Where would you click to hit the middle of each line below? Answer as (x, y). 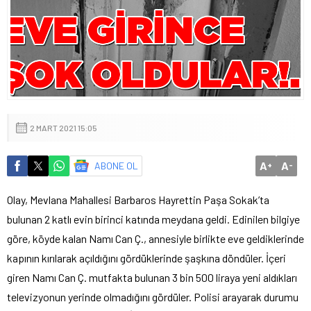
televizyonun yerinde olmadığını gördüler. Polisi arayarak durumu (153, 296)
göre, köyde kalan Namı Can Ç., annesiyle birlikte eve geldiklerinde (155, 238)
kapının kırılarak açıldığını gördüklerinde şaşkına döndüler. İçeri (146, 258)
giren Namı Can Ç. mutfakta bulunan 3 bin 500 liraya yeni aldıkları (152, 277)
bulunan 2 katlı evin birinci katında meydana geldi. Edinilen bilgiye (153, 219)
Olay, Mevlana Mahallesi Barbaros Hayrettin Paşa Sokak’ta (138, 199)
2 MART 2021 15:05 (64, 127)
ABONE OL (116, 165)
